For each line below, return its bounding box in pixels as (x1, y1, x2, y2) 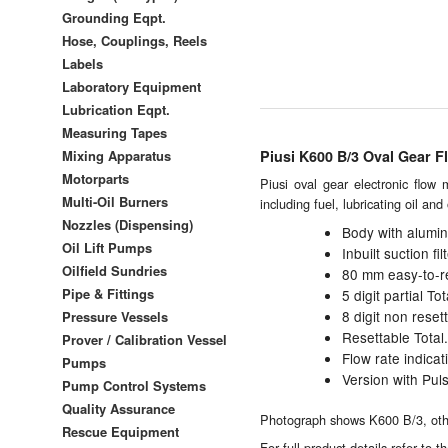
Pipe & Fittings (62, 283, 154, 303)
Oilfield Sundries (62, 260, 167, 280)
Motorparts (62, 168, 129, 188)
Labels (62, 53, 103, 73)
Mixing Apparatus (62, 145, 171, 165)
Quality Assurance (62, 398, 175, 418)
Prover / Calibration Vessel (62, 329, 227, 349)
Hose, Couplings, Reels (62, 30, 207, 50)
